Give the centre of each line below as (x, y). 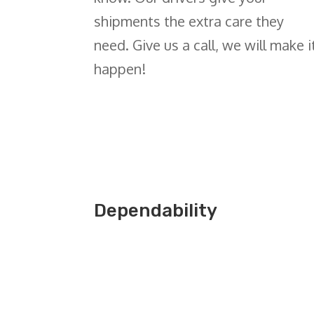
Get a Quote (149, 265)
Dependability (156, 210)
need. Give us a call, (158, 45)
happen (118, 69)
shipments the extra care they (189, 21)
